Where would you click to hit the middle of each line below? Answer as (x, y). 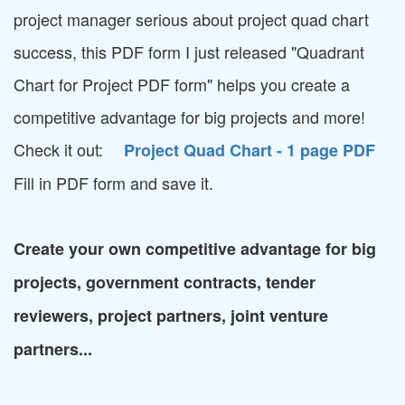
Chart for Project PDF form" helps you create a (182, 84)
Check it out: (58, 149)
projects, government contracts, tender (165, 282)
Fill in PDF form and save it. (113, 183)
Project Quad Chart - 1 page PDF (250, 150)
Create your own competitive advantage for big (195, 249)
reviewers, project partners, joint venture (171, 316)
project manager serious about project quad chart (191, 19)
